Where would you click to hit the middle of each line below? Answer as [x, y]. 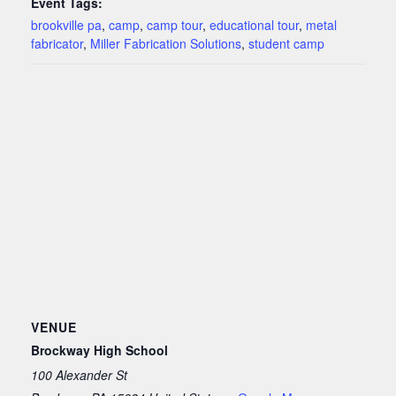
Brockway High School [99, 350]
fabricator [57, 43]
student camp [286, 43]
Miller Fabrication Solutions [166, 43]
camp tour [175, 24]
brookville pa [66, 24]
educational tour [254, 24]
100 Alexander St [79, 374]
